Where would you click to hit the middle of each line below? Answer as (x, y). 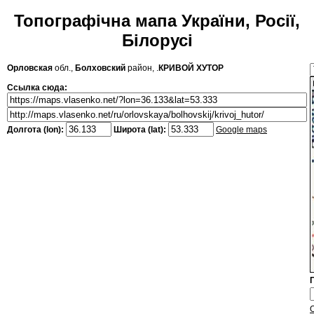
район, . (142, 68)
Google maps (241, 130)
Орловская (30, 68)
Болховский (100, 68)
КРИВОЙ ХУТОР (191, 68)
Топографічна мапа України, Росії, (157, 21)
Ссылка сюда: (37, 88)
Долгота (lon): (36, 130)
